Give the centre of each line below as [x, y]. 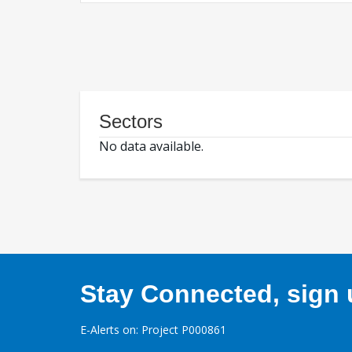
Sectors [131, 122]
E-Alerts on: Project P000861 [153, 330]
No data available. [151, 147]
